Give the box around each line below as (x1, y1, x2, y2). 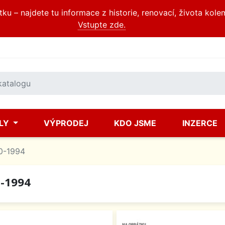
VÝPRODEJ (44, 118, 89, 128)
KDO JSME (114, 118, 157, 128)
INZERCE (182, 118, 217, 128)
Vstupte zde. (77, 20, 126, 30)
